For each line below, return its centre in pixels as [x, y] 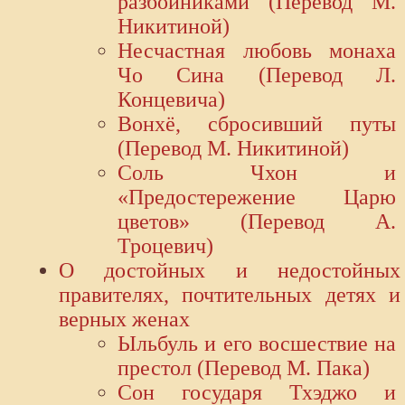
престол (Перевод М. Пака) [244, 368]
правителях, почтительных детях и [230, 295]
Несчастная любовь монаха [257, 51]
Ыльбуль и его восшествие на [257, 344]
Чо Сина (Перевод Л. [257, 75]
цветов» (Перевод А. [257, 222]
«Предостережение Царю [257, 198]
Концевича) [171, 100]
